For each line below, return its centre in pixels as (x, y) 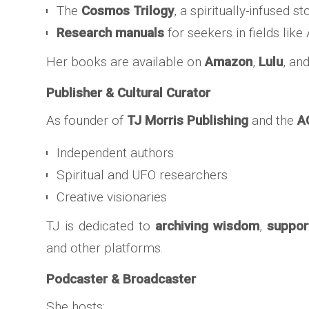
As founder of (87, 120)
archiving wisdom (207, 226)
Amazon (229, 62)
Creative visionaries (112, 197)
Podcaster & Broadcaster (121, 279)
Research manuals (111, 33)
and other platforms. (105, 248)
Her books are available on (126, 62)
